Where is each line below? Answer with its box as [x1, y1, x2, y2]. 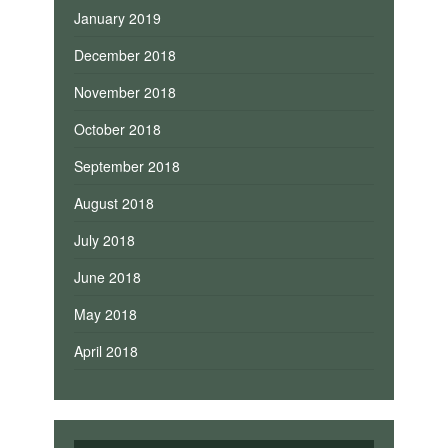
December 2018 [73, 44, 176, 65]
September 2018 [73, 155, 180, 176]
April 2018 [73, 340, 138, 361]
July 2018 [73, 229, 135, 250]
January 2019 [73, 7, 161, 28]
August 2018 [73, 192, 154, 213]
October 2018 [73, 118, 161, 139]
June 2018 [73, 266, 141, 287]
